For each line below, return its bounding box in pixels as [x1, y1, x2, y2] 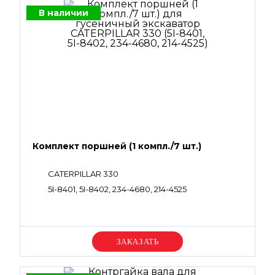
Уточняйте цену [98, 236, 177, 247]
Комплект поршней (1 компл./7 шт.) [33, 141, 201, 152]
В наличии [39, 7, 88, 18]
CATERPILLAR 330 [48, 169, 118, 179]
